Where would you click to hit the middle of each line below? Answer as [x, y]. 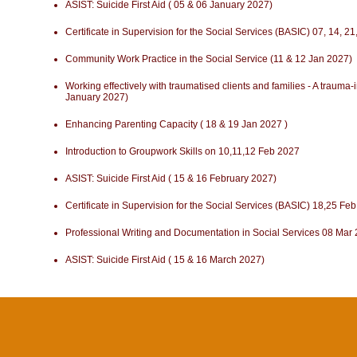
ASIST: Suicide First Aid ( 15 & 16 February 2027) [171, 178]
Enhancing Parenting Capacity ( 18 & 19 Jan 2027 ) [177, 124]
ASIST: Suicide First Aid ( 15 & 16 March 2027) [165, 260]
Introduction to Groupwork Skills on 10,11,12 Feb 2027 [182, 151]
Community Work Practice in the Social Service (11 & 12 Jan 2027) [209, 59]
